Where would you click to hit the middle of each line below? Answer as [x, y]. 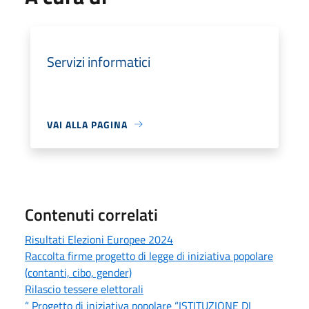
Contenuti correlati [91, 214]
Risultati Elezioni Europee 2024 [99, 239]
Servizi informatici [99, 61]
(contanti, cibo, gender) [78, 272]
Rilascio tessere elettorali [84, 289]
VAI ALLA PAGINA [87, 124]
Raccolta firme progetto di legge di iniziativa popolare [149, 256]
